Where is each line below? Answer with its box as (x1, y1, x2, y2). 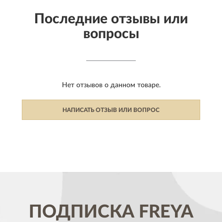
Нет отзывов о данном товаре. (61, 81, 161, 89)
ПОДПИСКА (29, 203, 134, 221)
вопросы (83, 26, 139, 41)
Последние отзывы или (34, 11, 188, 26)
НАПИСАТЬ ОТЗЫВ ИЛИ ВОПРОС (62, 107, 160, 113)
